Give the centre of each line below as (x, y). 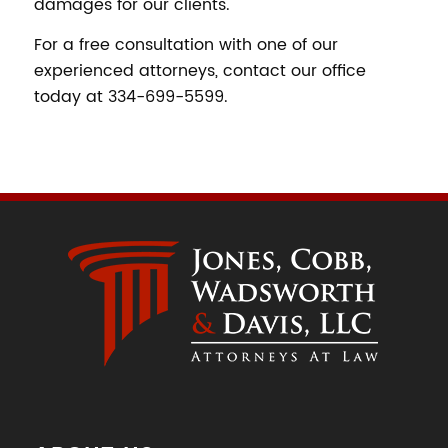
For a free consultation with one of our (185, 44)
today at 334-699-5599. (130, 96)
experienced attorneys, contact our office (199, 70)
